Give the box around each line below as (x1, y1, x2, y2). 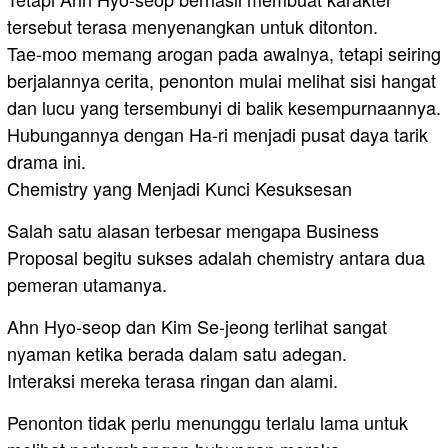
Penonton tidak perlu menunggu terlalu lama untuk (7, 409, 408, 436)
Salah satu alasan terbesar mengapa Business (7, 217, 379, 244)
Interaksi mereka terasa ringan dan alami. (7, 367, 338, 394)
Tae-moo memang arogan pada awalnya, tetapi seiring (7, 40, 441, 67)
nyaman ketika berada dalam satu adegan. (7, 340, 347, 367)
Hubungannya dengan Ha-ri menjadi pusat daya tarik (7, 121, 428, 148)
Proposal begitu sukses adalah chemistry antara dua (7, 244, 425, 271)
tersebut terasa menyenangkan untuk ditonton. (7, 13, 378, 40)
